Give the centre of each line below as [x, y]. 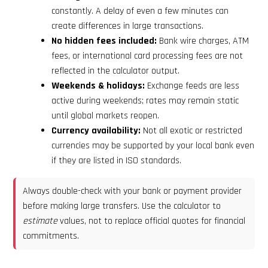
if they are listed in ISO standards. [116, 160]
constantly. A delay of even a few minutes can [140, 11]
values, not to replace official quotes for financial [151, 221]
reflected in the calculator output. [115, 71]
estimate [40, 221]
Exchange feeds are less [192, 86]
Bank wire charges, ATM [203, 41]
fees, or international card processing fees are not [147, 56]
